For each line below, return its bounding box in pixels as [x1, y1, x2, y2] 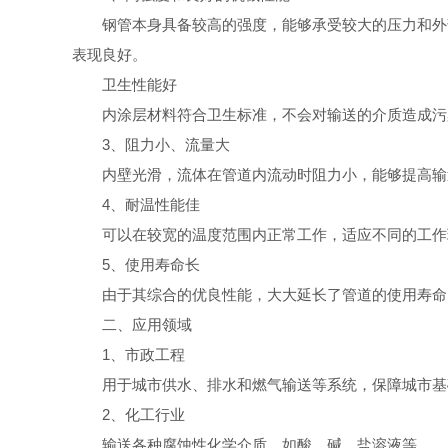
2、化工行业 [102, 406, 185, 423]
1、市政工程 [102, 346, 185, 363]
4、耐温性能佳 [102, 196, 200, 213]
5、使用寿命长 [102, 256, 200, 273]
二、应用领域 [102, 316, 192, 333]
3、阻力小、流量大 [102, 136, 230, 153]
